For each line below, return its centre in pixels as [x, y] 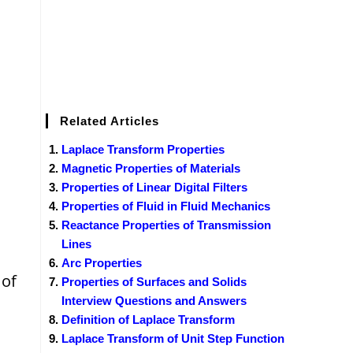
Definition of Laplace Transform [148, 319]
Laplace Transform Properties [143, 149]
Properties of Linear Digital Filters [154, 187]
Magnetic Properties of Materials [151, 168]
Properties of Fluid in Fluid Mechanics [166, 206]
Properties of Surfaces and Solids [154, 281]
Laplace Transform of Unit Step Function [173, 338]
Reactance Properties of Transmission [166, 225]
